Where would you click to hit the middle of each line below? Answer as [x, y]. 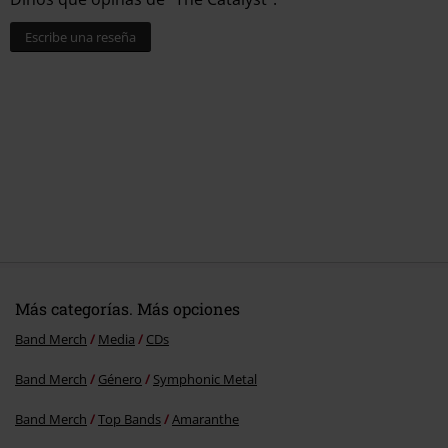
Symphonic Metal [205, 379]
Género [120, 379]
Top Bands [129, 419]
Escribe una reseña [80, 37]
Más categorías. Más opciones [127, 309]
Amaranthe [205, 419]
